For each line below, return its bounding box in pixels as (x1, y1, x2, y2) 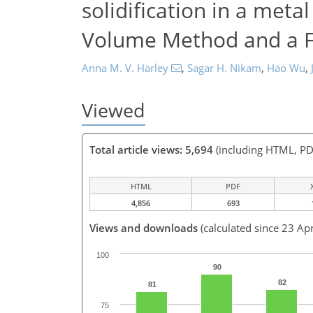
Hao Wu (266, 61, 305, 75)
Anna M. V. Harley (82, 61, 168, 75)
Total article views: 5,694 (89, 143, 213, 157)
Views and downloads (89, 221, 198, 235)
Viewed (82, 97, 145, 123)
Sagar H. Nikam (187, 61, 261, 75)
